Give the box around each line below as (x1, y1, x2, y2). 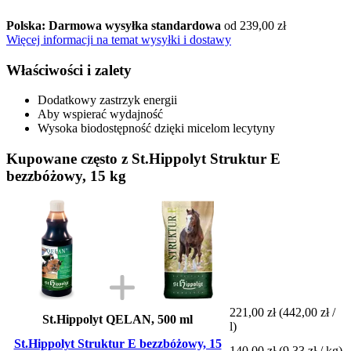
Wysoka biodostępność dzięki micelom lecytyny (38, 121, 275, 136)
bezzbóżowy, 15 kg (6, 167, 126, 184)
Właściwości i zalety (6, 61, 132, 78)
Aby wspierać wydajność (38, 107, 163, 121)
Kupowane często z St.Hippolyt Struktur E (6, 150, 280, 167)
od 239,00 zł (224, 18, 286, 32)
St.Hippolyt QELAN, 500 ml (42, 312, 193, 326)
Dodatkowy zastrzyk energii (38, 93, 177, 107)
